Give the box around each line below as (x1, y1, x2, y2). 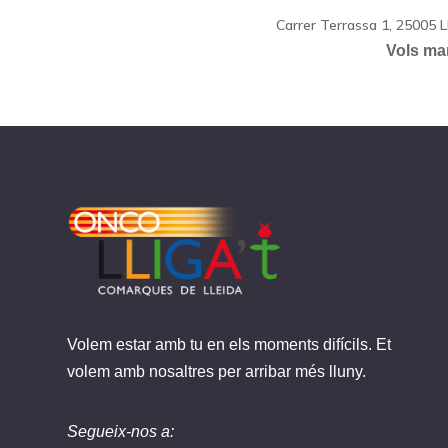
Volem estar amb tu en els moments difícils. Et (67, 335, 392, 353)
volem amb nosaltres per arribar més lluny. (67, 362, 367, 380)
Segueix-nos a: (67, 423, 175, 441)
